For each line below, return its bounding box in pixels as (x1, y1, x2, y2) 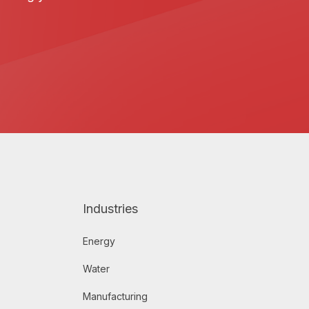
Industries (82, 201, 138, 217)
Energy (82, 235, 115, 248)
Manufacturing (82, 290, 148, 303)
